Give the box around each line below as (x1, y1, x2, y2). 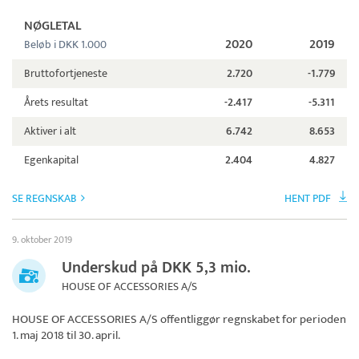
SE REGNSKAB (12, 188, 77, 208)
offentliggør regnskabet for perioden (158, 309, 346, 329)
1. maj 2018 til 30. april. (12, 325, 120, 345)
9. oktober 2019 (12, 231, 72, 248)
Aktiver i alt (24, 121, 76, 140)
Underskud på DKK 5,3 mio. (62, 253, 251, 281)
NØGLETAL (24, 14, 81, 37)
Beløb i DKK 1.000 (24, 34, 107, 54)
